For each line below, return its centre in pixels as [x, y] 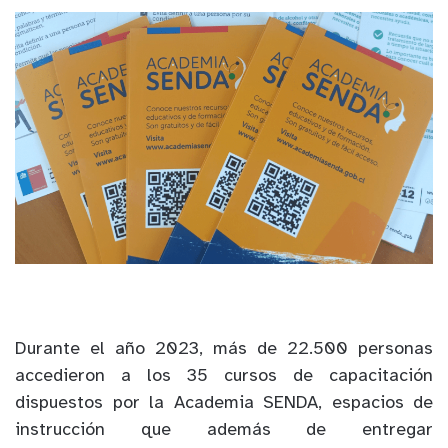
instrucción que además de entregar [224, 431]
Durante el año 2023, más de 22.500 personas [224, 350]
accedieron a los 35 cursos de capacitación [224, 377]
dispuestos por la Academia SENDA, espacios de [224, 404]
